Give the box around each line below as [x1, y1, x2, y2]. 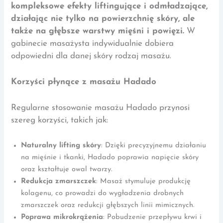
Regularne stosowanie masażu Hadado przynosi [11, 103, 190, 112]
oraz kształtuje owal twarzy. [21, 166, 112, 174]
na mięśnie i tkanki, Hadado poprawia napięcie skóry [21, 154, 199, 162]
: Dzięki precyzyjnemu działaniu [101, 142, 207, 150]
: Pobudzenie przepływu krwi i [103, 214, 202, 222]
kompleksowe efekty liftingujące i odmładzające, [11, 1, 208, 10]
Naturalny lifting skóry [21, 142, 102, 150]
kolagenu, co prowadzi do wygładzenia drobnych [21, 190, 184, 198]
